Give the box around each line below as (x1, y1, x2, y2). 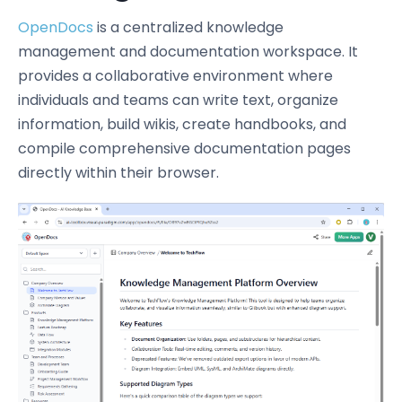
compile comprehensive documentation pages (18, 138, 351, 159)
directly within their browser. (18, 162, 219, 183)
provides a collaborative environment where (18, 66, 333, 86)
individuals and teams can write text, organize (18, 90, 338, 110)
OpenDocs (18, 17, 93, 38)
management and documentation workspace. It (18, 41, 358, 62)
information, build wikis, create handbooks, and (18, 114, 346, 135)
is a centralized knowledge (93, 17, 284, 38)
